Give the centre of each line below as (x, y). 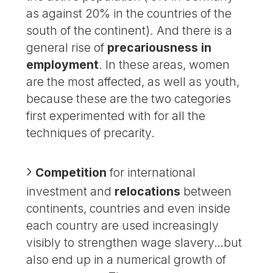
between (206, 192)
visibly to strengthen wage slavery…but (134, 243)
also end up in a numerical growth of (126, 260)
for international (151, 173)
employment (63, 64)
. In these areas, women (165, 64)
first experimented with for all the (116, 115)
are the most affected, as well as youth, (133, 81)
